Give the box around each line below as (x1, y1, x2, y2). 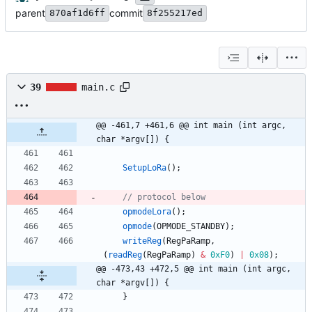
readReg (108, 250, 142, 260)
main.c (81, 81, 115, 93)
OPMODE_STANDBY (157, 221, 225, 232)
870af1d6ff (49, 8, 105, 19)
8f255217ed (147, 8, 203, 19)
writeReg (123, 236, 162, 247)
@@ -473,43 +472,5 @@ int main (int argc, (96, 264, 291, 274)
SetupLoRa (123, 163, 166, 173)
